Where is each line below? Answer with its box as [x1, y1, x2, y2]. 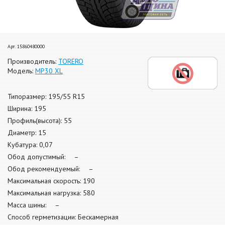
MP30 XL [35, 66, 63, 75]
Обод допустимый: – [8, 152, 79, 162]
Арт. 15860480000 [8, 43, 45, 50]
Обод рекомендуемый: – [8, 164, 93, 174]
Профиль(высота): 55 [8, 116, 72, 126]
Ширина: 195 [8, 104, 46, 114]
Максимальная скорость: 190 [8, 176, 95, 186]
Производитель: [8, 57, 58, 66]
